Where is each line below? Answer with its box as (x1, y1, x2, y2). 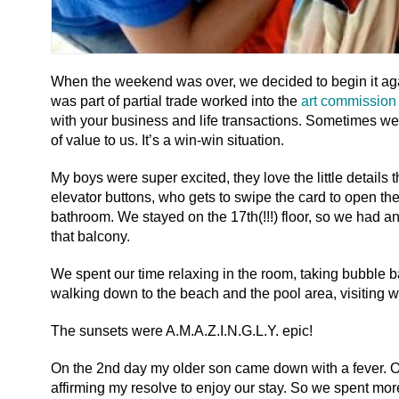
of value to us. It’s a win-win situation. (51, 132, 284, 148)
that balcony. (51, 228, 130, 244)
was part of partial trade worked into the (51, 93, 301, 109)
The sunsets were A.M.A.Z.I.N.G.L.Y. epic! (51, 322, 313, 338)
